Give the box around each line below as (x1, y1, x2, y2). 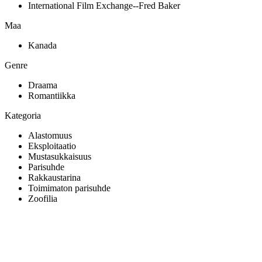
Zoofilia (28, 193, 57, 204)
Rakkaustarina (28, 172, 81, 182)
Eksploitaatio (28, 140, 76, 151)
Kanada (28, 40, 57, 50)
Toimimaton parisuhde (28, 182, 111, 193)
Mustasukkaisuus (28, 151, 91, 161)
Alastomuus (28, 130, 72, 140)
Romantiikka (28, 90, 75, 101)
